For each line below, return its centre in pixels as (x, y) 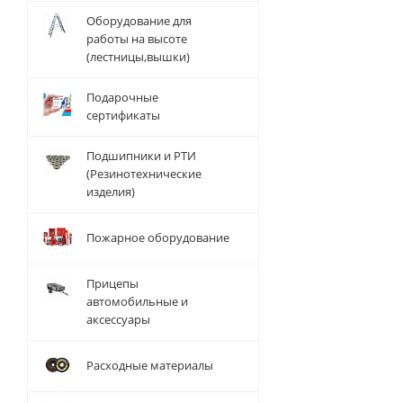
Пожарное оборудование (158, 237)
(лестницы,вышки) (138, 57)
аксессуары (118, 319)
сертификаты (123, 115)
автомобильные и (137, 301)
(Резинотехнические (144, 174)
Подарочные (122, 97)
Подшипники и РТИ (141, 156)
